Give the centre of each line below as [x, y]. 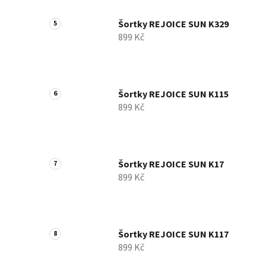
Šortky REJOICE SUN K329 [173, 25]
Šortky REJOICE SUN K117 [173, 235]
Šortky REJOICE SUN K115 [173, 95]
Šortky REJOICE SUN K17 [171, 165]
